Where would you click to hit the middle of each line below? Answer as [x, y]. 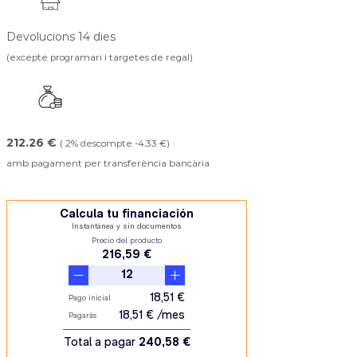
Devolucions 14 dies [61, 36]
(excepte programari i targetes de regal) [100, 57]
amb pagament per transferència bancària [108, 163]
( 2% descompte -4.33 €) [115, 143]
